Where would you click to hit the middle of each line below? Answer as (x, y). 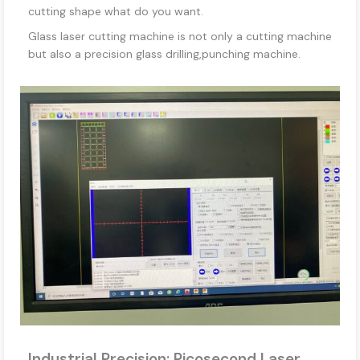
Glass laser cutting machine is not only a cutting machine (180, 36)
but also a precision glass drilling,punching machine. (164, 53)
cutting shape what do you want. (116, 11)
